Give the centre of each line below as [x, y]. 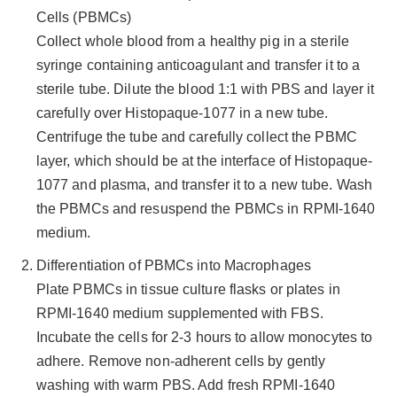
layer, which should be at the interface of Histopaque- [204, 160]
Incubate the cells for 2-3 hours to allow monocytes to [204, 337]
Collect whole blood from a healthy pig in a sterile [192, 41]
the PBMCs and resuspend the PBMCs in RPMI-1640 [206, 208]
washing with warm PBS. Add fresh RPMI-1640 [186, 385]
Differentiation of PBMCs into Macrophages [173, 265]
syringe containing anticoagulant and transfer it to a [198, 65]
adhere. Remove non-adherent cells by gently [181, 361]
